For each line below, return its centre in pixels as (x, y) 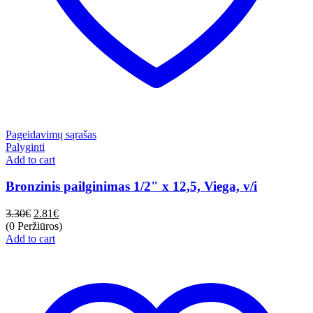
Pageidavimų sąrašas (51, 134)
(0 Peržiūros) (34, 226)
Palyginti (25, 147)
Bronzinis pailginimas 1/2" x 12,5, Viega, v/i (131, 187)
